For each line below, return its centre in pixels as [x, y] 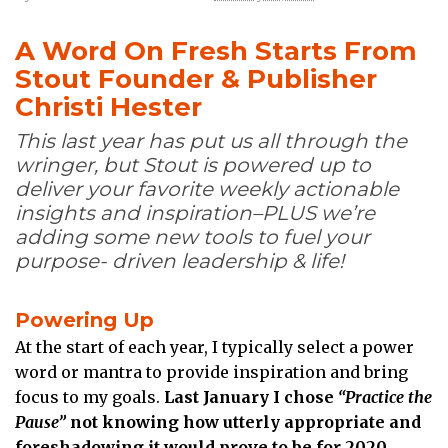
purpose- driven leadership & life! [179, 260]
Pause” [40, 422]
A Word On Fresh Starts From [216, 50]
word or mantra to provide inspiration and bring [211, 372]
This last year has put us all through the [211, 140]
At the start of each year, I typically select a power [214, 347]
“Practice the [385, 397]
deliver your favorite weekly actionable [207, 188]
